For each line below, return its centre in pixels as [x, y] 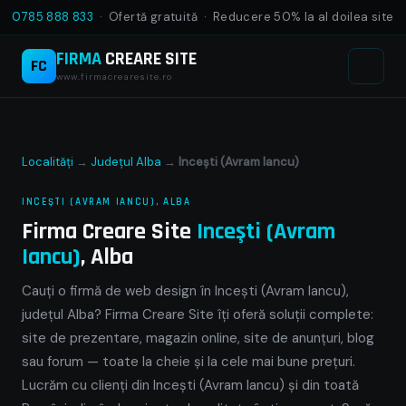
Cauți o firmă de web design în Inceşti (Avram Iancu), [185, 291]
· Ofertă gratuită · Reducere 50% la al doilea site [244, 17]
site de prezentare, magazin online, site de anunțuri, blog [198, 338]
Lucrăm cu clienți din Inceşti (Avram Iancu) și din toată [190, 385]
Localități [48, 162]
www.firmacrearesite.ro [114, 76]
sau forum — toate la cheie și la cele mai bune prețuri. [188, 362]
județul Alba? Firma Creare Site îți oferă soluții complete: [198, 314]
